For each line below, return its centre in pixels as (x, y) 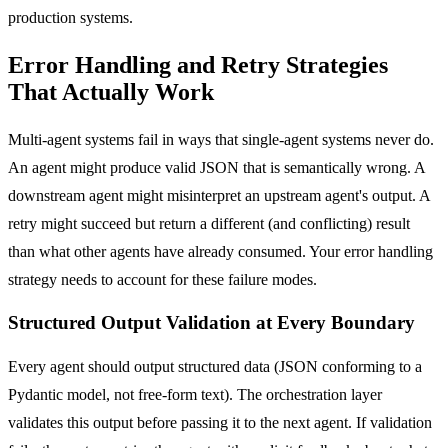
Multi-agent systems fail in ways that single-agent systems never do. (221, 139)
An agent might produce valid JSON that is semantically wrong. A (216, 167)
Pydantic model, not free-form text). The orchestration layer (195, 395)
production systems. (70, 17)
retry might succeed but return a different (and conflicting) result (209, 223)
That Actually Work (111, 91)
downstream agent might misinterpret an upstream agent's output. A (219, 195)
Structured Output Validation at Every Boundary (211, 323)
